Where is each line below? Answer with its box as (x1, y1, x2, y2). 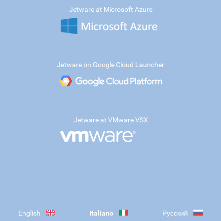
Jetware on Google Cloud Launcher (57, 61, 164, 69)
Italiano (89, 209, 113, 217)
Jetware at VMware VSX (73, 116, 148, 124)
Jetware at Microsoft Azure (69, 5, 152, 13)
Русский (162, 209, 188, 217)
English (18, 209, 40, 217)
